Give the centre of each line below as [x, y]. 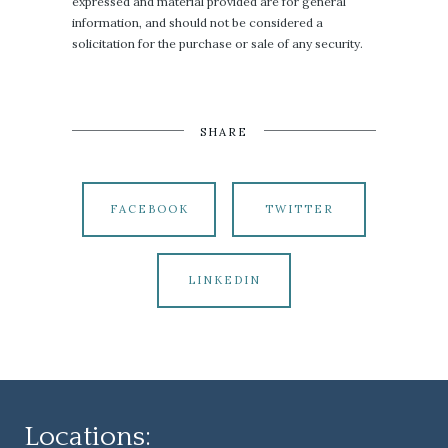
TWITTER [299, 209]
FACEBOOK [149, 209]
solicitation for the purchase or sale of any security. [217, 43]
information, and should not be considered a [197, 22]
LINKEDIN [224, 280]
